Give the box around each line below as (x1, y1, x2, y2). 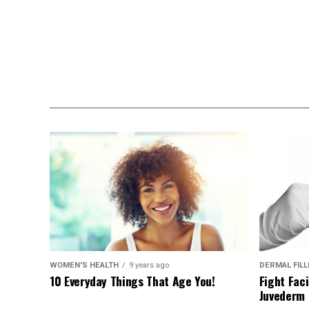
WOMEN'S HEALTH (50, 261, 119, 270)
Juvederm (259, 286, 305, 305)
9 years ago (129, 261, 169, 270)
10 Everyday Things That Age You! (50, 272, 215, 290)
